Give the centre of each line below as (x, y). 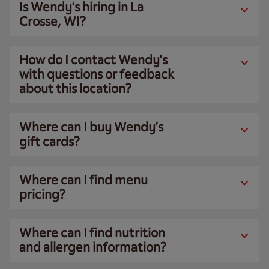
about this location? (75, 89)
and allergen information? (93, 247)
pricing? (42, 195)
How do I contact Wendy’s (93, 60)
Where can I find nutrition (92, 233)
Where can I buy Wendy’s (91, 127)
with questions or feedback (97, 74)
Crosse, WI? (53, 22)
